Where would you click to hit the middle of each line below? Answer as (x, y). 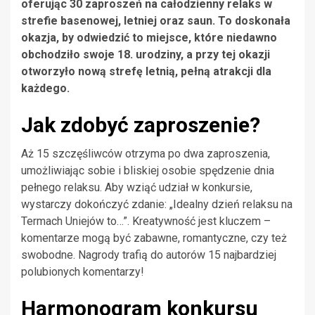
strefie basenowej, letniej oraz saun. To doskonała (156, 21)
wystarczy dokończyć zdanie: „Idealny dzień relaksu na (157, 205)
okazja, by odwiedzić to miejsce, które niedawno (149, 38)
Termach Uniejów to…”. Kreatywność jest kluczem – (146, 221)
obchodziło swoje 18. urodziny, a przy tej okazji (146, 55)
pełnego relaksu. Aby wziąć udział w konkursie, (137, 188)
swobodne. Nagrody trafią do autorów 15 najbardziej (149, 255)
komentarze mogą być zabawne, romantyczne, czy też (154, 238)
